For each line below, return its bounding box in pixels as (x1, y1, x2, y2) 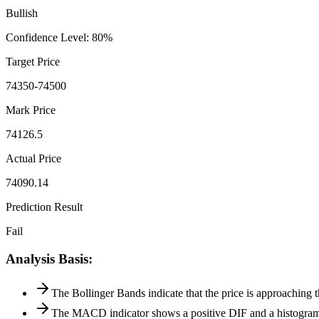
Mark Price (6, 103, 56, 116)
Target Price (6, 55, 60, 68)
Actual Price (6, 152, 61, 164)
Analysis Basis (6, 251, 88, 266)
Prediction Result (6, 200, 83, 213)
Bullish (6, 6, 38, 19)
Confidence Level (6, 31, 86, 43)
